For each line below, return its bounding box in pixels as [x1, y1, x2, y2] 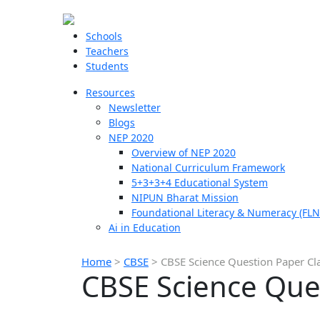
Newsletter [109, 101, 161, 114]
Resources [86, 86, 135, 99]
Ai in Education [109, 221, 181, 234]
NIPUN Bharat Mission [131, 191, 239, 204]
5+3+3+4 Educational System [131, 176, 268, 189]
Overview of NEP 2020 [131, 146, 236, 159]
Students [86, 59, 129, 73]
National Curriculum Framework [131, 161, 285, 174]
